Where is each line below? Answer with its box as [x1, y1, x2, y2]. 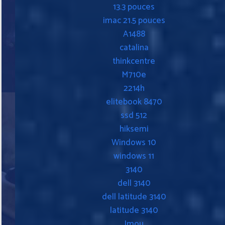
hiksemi [119, 122, 149, 136]
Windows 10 [111, 135, 156, 150]
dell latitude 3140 [101, 189, 166, 204]
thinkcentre [113, 54, 155, 68]
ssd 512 [121, 108, 147, 123]
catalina [119, 40, 149, 55]
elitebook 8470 [105, 94, 162, 109]
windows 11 [114, 149, 154, 163]
